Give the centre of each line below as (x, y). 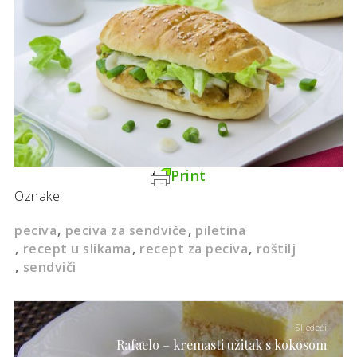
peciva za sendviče (126, 230)
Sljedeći (311, 327)
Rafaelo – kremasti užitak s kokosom (222, 344)
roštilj (276, 248)
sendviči (49, 267)
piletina (220, 230)
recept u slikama (77, 248)
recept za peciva (194, 248)
